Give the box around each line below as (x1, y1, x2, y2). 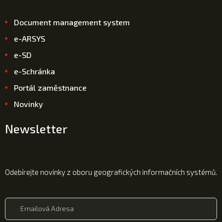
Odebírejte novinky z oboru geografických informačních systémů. (5, 167, 217, 176)
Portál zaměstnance (13, 83, 87, 92)
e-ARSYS (13, 34, 45, 43)
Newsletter (5, 121, 67, 136)
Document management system (13, 17, 130, 27)
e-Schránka (13, 66, 55, 76)
